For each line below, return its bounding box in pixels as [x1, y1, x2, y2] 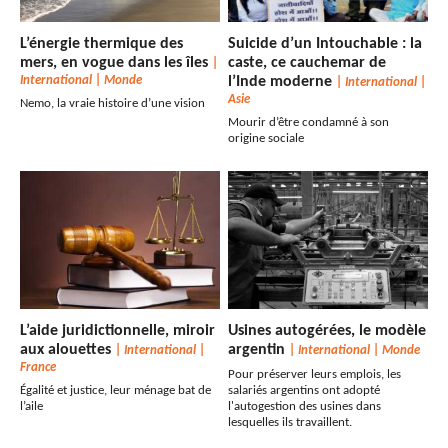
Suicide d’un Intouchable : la [228, 36, 423, 53]
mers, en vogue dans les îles [20, 55, 212, 72]
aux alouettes [20, 342, 115, 359]
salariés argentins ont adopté [228, 384, 381, 398]
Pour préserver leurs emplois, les [228, 368, 402, 382]
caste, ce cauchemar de [228, 55, 387, 72]
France [20, 361, 56, 375]
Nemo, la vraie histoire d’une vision [20, 97, 205, 111]
